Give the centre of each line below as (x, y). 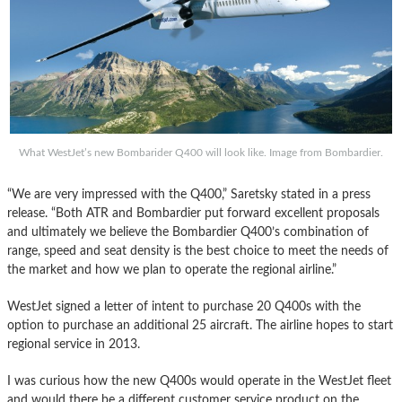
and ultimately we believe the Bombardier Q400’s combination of (188, 232)
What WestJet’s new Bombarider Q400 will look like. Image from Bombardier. (201, 153)
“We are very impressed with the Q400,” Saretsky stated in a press (189, 195)
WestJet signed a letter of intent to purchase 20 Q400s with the (184, 307)
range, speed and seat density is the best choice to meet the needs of (198, 251)
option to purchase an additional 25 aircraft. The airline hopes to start (200, 326)
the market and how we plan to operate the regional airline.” (172, 270)
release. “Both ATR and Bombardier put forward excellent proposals (193, 214)
